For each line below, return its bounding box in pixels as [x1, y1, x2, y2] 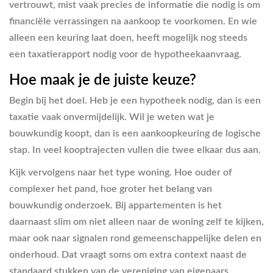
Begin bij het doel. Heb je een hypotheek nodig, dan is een [9, 96, 261, 105]
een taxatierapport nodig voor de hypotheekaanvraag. [9, 49, 241, 59]
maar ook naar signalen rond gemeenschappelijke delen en [9, 233, 261, 243]
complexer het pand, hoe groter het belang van [9, 184, 212, 194]
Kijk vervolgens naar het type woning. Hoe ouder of [9, 168, 232, 177]
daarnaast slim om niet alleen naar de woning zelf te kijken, [9, 217, 264, 227]
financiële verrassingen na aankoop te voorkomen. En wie [9, 16, 257, 26]
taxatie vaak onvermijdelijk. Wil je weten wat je [9, 112, 214, 122]
